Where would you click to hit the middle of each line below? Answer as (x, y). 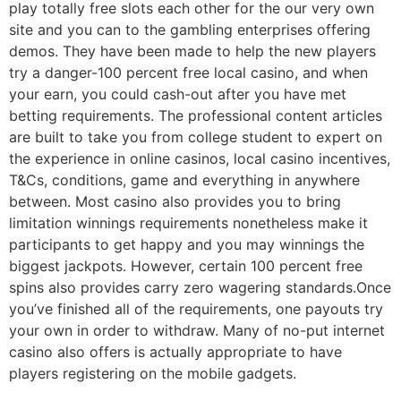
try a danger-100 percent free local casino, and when (188, 72)
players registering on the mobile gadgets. (153, 373)
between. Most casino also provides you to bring (175, 201)
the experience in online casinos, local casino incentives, (200, 158)
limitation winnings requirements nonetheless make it (188, 222)
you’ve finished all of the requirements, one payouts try (196, 308)
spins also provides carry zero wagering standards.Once (200, 287)
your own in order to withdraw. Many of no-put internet (197, 330)
